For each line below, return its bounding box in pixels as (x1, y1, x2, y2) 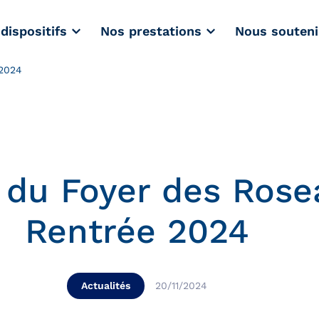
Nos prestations (100, 23, 202, 39)
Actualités (80, 279, 130, 291)
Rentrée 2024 (24, 210, 249, 251)
